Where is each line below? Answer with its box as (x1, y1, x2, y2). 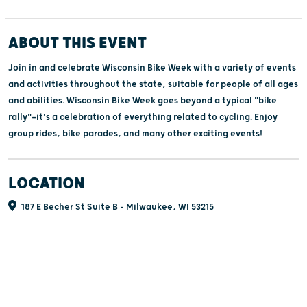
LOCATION (8, 173, 85, 193)
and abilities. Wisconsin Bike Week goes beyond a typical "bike (8, 95, 277, 106)
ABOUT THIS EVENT (8, 33, 147, 53)
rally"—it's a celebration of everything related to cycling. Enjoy (8, 111, 278, 123)
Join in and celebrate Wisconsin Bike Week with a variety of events (8, 62, 296, 73)
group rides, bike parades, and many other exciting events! (8, 127, 262, 139)
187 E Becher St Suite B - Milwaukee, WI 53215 (19, 201, 214, 212)
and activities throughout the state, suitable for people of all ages (8, 78, 298, 90)
